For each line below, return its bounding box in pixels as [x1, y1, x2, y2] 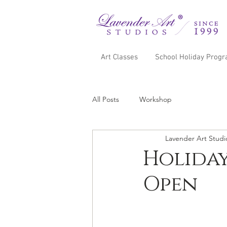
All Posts [92, 94, 119, 104]
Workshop [139, 94, 172, 104]
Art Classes [100, 53, 138, 62]
